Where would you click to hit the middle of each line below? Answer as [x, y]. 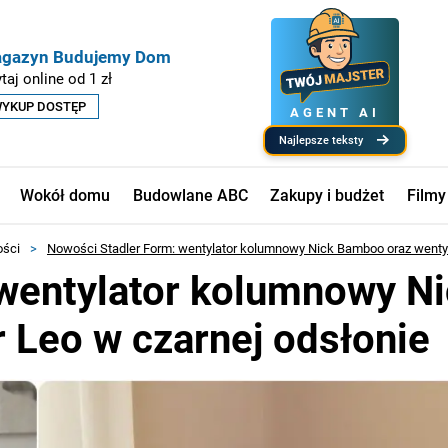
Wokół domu [64, 195]
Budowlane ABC [190, 195]
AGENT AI [335, 112]
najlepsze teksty [325, 140]
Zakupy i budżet [327, 195]
